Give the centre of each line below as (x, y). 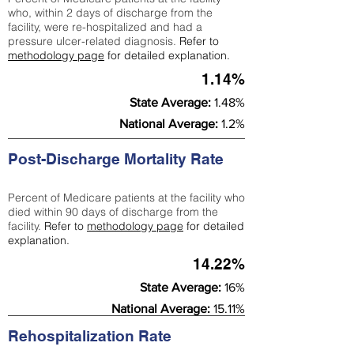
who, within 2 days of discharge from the (110, 13)
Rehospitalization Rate (92, 336)
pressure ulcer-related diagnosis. (94, 41)
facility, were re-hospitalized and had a (105, 27)
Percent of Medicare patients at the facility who (126, 198)
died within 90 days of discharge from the (113, 212)
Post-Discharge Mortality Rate (118, 159)
